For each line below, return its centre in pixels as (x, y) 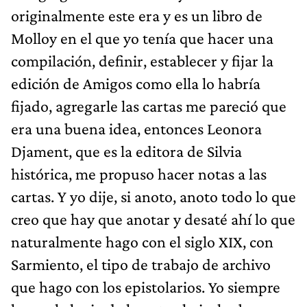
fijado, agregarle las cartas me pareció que (149, 106)
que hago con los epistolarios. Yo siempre (146, 286)
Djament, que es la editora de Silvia (126, 151)
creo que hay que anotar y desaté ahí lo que (153, 219)
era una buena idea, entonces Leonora (136, 128)
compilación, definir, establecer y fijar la (142, 60)
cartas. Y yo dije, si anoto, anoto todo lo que (153, 196)
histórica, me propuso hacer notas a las (139, 173)
